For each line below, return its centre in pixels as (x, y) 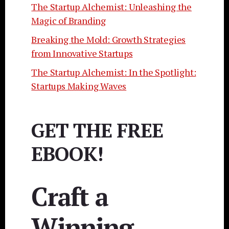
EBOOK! (67, 154)
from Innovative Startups (82, 53)
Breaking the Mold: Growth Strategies (109, 40)
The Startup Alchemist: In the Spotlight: (114, 72)
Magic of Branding (68, 21)
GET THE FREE (97, 130)
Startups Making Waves (79, 86)
